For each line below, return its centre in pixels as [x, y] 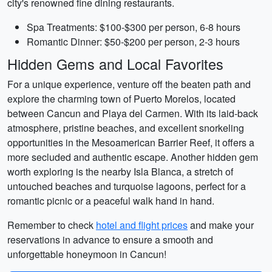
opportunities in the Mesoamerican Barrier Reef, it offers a [131, 142]
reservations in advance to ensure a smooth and [110, 240]
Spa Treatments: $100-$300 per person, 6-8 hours [134, 27]
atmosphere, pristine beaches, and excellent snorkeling [126, 128]
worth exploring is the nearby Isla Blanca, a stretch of [120, 172]
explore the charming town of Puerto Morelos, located [121, 99]
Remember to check [52, 225]
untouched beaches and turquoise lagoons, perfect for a [127, 186]
